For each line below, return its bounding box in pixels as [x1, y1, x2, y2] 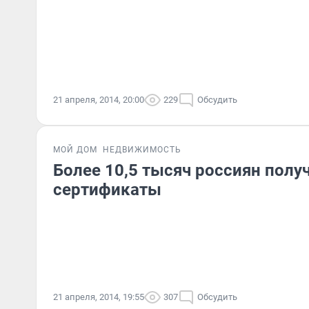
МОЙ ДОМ [53, 145, 97, 154]
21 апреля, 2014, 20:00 [53, 94, 144, 105]
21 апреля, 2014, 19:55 [53, 292, 144, 302]
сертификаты [53, 180, 161, 199]
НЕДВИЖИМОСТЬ [103, 145, 181, 154]
